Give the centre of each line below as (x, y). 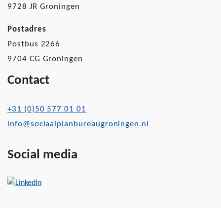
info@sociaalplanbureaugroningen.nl (78, 124)
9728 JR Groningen (44, 7)
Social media (42, 155)
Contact (28, 81)
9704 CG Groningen (45, 59)
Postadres (27, 29)
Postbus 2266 (34, 44)
